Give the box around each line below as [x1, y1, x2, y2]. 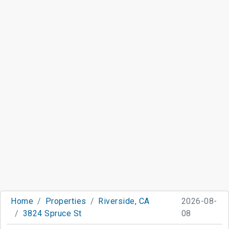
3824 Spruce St [22, 209, 82, 219]
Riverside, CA [98, 196, 150, 207]
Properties [45, 196, 86, 207]
